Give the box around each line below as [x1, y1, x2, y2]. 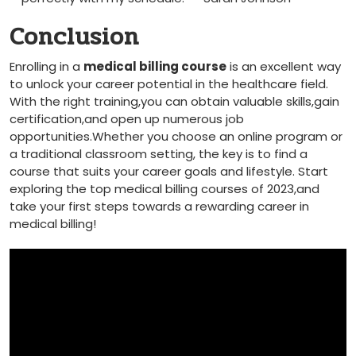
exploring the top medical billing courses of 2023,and [10, 180, 319, 197]
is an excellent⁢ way [226, 58, 341, 75]
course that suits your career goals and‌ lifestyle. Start [10, 163, 328, 180]
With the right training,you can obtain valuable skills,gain [10, 93, 339, 110]
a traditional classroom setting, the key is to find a [10, 145, 308, 162]
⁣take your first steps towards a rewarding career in [10, 198, 309, 215]
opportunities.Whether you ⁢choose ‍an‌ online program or [10, 128, 342, 145]
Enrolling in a [10, 58, 83, 75]
